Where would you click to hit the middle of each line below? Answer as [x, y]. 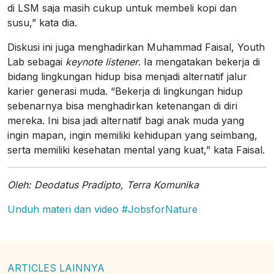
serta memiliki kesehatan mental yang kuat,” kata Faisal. [136, 150]
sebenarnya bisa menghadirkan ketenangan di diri [122, 106]
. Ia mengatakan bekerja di [199, 62]
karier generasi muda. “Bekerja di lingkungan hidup [125, 91]
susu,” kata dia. [42, 23]
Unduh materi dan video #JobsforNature [102, 209]
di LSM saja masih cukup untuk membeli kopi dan [122, 8]
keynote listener [102, 62]
